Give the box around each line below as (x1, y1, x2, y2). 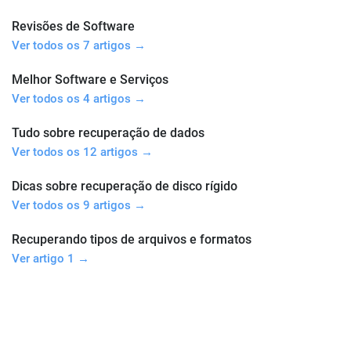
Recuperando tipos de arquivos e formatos (12, 232, 251, 247)
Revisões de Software (12, 19, 135, 34)
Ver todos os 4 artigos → (12, 92, 146, 106)
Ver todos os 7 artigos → (12, 38, 146, 52)
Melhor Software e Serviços (12, 72, 168, 87)
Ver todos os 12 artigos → (12, 145, 153, 159)
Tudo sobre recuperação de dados (12, 125, 204, 140)
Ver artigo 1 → (12, 251, 89, 266)
